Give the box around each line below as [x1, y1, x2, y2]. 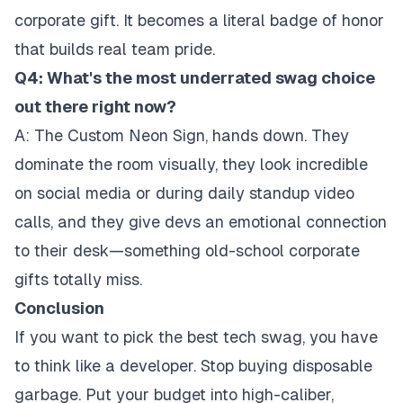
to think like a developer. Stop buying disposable [14, 355, 372, 375]
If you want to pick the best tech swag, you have [14, 327, 378, 346]
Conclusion [14, 298, 104, 318]
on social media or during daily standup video [14, 183, 354, 202]
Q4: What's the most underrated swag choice [14, 67, 375, 87]
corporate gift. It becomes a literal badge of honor [14, 10, 384, 30]
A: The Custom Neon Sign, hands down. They [14, 125, 349, 145]
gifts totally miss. [14, 269, 142, 289]
